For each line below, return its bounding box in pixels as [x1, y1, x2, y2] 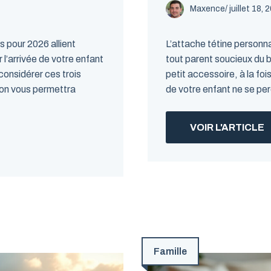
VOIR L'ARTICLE [190, 122, 264, 132]
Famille [154, 246, 187, 256]
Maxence [190, 4, 225, 13]
